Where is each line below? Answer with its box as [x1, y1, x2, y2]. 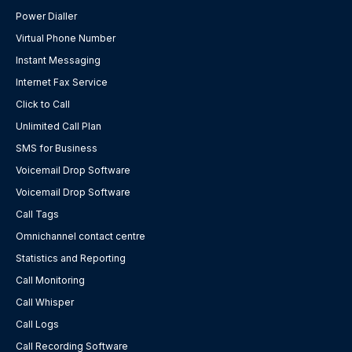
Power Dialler [16, 9, 77, 22]
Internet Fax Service [16, 75, 108, 88]
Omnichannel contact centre [16, 229, 145, 242]
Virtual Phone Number [16, 31, 115, 44]
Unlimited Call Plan [16, 119, 101, 132]
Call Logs [16, 317, 59, 330]
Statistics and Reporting [16, 251, 126, 264]
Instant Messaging [16, 53, 101, 66]
